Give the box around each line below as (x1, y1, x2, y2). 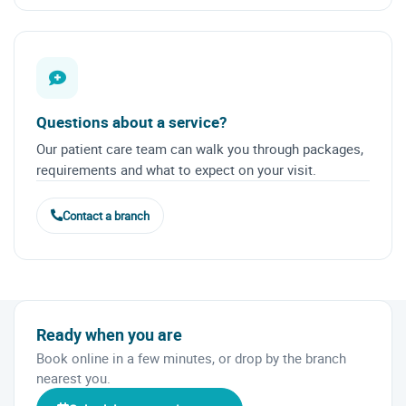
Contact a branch (63, 207, 150, 224)
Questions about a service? (36, 111, 227, 132)
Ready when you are (36, 323, 182, 345)
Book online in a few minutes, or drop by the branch (36, 348, 346, 367)
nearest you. (36, 368, 111, 387)
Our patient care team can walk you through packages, (36, 139, 363, 158)
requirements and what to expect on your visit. (36, 159, 316, 179)
